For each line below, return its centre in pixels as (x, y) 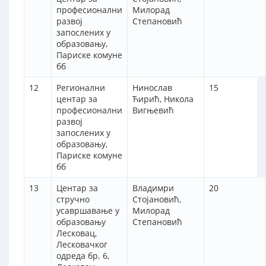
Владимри (153, 188)
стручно (73, 199)
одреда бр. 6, (83, 256)
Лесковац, (77, 233)
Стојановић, (157, 199)
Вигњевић (153, 110)
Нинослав (152, 88)
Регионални (81, 88)
